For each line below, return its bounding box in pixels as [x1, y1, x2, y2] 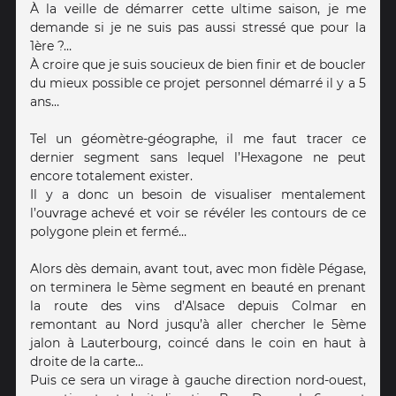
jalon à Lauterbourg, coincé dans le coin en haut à [30, 334, 366, 351]
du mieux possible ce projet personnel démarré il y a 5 [30, 74, 366, 91]
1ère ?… [30, 37, 72, 54]
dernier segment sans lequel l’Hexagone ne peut [30, 148, 366, 165]
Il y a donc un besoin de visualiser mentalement [30, 186, 366, 202]
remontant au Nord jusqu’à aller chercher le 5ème [30, 316, 366, 332]
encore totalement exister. [30, 167, 193, 184]
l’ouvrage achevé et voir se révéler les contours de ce [30, 204, 366, 221]
